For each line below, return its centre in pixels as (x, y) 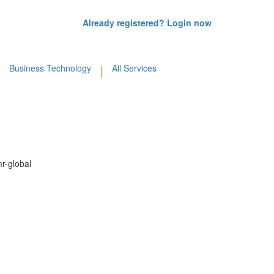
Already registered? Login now (147, 22)
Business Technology (50, 68)
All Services (134, 68)
